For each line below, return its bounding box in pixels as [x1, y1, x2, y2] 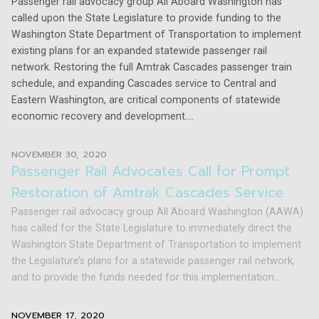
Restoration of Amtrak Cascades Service [11, 182, 283, 204]
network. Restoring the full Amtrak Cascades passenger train [11, 61, 292, 74]
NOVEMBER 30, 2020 [11, 147, 107, 162]
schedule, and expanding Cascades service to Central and [11, 78, 276, 90]
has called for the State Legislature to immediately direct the [11, 222, 292, 235]
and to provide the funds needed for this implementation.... [11, 271, 283, 284]
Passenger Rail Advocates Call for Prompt [11, 161, 290, 182]
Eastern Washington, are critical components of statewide [11, 94, 281, 107]
